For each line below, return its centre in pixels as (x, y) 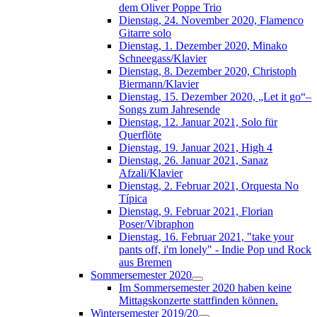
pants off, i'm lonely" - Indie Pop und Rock (215, 249)
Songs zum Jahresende (169, 109)
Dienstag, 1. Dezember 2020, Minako (203, 45)
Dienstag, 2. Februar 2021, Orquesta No (209, 185)
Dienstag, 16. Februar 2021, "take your (206, 236)
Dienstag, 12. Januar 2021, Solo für (198, 122)
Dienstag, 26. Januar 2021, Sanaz (194, 160)
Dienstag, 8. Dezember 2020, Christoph (208, 71)
